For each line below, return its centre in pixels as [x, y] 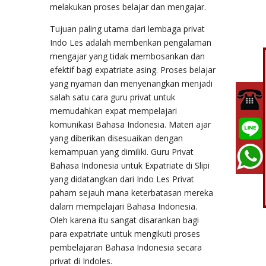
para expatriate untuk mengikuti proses [125, 233]
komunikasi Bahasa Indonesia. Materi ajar [130, 124]
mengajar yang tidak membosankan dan [127, 56]
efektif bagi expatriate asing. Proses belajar [133, 69]
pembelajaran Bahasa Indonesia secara [126, 247]
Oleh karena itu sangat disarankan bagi [124, 220]
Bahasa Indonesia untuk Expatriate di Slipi [130, 165]
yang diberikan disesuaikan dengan [116, 138]
